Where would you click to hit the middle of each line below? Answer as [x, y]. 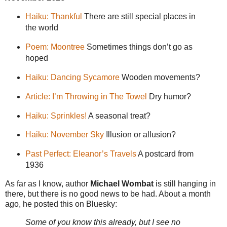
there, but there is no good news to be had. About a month [108, 194]
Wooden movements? [160, 77]
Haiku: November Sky [64, 135]
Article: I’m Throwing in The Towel [86, 96]
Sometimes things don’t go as [138, 47]
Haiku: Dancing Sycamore [72, 77]
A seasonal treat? [118, 116]
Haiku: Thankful [53, 17]
